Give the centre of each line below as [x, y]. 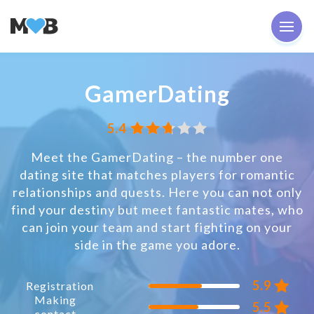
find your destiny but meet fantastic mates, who [157, 210]
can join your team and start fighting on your [157, 227]
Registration [60, 285]
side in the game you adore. [157, 245]
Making [55, 300]
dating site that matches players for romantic [157, 175]
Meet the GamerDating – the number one [157, 157]
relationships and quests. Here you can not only [157, 192]
